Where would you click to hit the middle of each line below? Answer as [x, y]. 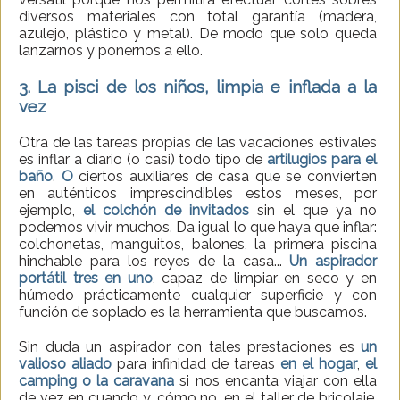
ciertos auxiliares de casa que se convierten [225, 177]
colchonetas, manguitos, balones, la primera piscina [198, 245]
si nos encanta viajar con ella [276, 381]
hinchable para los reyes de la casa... [154, 262]
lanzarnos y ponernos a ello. [111, 51]
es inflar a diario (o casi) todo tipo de [143, 160]
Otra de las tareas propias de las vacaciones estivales [198, 143]
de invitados [207, 211]
